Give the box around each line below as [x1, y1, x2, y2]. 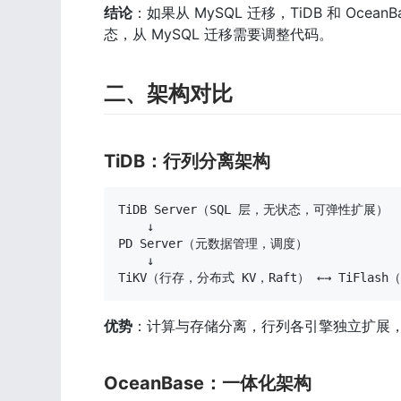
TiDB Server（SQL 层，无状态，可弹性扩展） [118, 201, 388, 217]
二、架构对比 [104, 80, 233, 107]
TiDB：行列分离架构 [104, 149, 270, 172]
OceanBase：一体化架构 [104, 371, 311, 394]
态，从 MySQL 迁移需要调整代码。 [104, 24, 333, 43]
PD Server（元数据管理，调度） [118, 235, 308, 251]
